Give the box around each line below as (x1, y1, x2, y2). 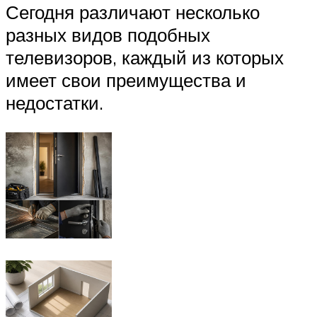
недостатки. (6, 91, 103, 114)
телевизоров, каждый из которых (6, 45, 284, 69)
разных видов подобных (6, 23, 210, 46)
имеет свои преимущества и (6, 68, 246, 91)
